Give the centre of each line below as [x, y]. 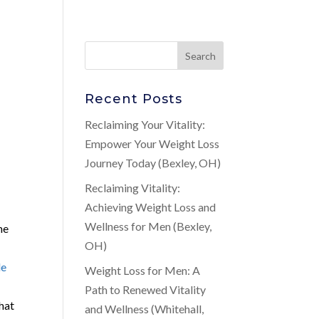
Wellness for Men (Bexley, [148, 226]
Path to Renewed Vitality [146, 289]
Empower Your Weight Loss [152, 143]
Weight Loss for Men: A [143, 270]
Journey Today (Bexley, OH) [153, 163]
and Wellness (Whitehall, [145, 309]
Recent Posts [134, 99]
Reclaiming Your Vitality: [145, 124]
